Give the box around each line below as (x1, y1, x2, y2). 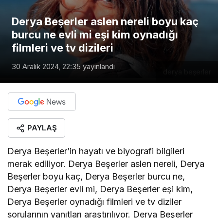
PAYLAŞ (27, 123, 57, 132)
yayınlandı (81, 61, 115, 71)
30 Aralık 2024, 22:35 (12, 61, 81, 71)
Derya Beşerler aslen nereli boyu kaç (12, 15, 199, 28)
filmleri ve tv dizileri (12, 41, 113, 54)
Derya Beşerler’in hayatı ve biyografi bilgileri (7, 145, 185, 156)
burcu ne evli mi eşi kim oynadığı (12, 28, 178, 41)
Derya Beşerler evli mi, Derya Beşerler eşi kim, (7, 183, 193, 194)
